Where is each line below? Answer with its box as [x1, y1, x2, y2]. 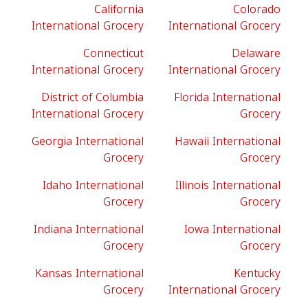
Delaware [232, 43, 280, 64]
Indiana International [34, 219, 144, 240]
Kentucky [234, 263, 280, 284]
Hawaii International [175, 131, 280, 152]
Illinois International [175, 175, 280, 196]
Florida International [174, 87, 280, 108]
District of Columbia [41, 87, 144, 108]
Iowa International [184, 219, 280, 240]
